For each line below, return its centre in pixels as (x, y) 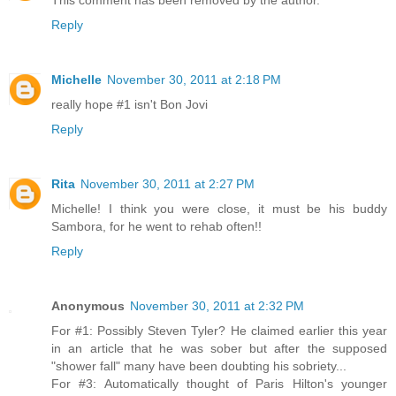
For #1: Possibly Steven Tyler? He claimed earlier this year (219, 331)
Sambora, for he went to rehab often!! (156, 227)
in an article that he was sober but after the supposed (219, 349)
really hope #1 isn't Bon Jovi (129, 105)
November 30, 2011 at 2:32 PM (217, 306)
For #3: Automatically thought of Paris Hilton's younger (219, 384)
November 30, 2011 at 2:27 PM (168, 184)
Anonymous (88, 306)
